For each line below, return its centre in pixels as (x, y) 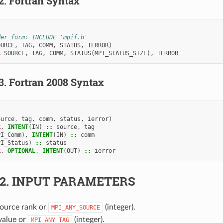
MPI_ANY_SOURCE (75, 207)
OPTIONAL (21, 151)
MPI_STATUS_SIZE (120, 53)
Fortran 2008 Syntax (56, 82)
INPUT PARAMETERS (73, 181)
